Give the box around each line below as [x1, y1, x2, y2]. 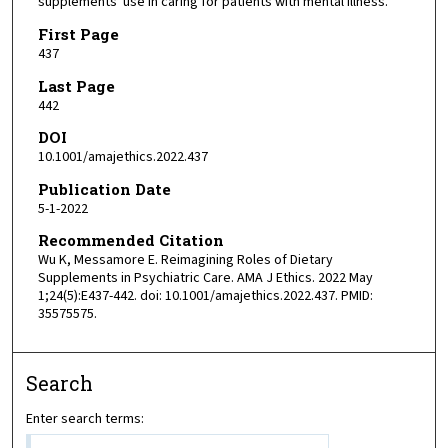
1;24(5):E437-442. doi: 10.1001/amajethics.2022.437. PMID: [37, 286, 373, 307]
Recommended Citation [37, 230, 224, 251]
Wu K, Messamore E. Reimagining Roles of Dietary [37, 250, 333, 271]
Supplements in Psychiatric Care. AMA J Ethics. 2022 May [37, 268, 373, 289]
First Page [37, 23, 119, 44]
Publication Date [37, 178, 171, 199]
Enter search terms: [26, 409, 145, 430]
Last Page [37, 75, 115, 96]
